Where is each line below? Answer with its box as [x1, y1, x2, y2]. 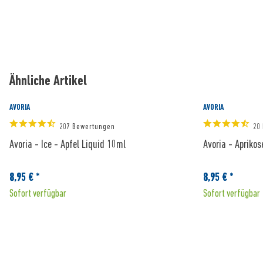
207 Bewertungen [59, 122, 115, 131]
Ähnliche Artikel [9, 72, 87, 89]
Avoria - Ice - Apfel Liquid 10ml [9, 137, 126, 150]
